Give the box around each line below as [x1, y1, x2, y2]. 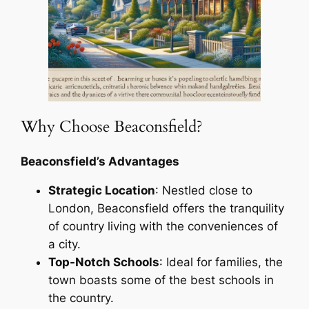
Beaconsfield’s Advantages [21, 154, 180, 168]
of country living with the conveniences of [48, 219, 279, 234]
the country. [48, 291, 114, 306]
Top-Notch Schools [48, 255, 160, 270]
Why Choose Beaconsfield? [21, 116, 203, 138]
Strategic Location [48, 183, 156, 198]
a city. [48, 237, 81, 252]
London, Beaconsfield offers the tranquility [48, 201, 285, 216]
